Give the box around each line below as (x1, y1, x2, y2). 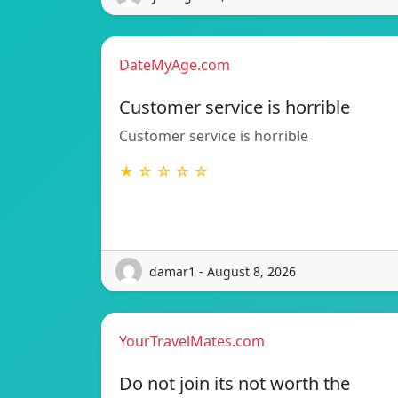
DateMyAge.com (119, 55, 230, 76)
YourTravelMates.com (119, 331, 265, 352)
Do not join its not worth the (119, 371, 350, 396)
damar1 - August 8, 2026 (149, 262, 296, 280)
